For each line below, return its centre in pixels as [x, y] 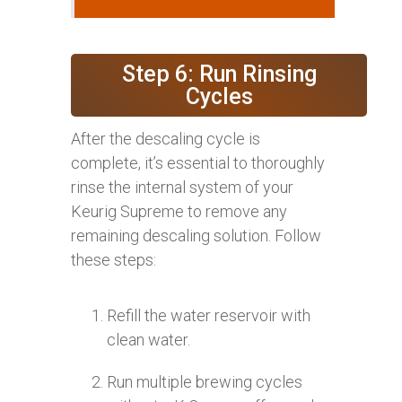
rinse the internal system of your [182, 187]
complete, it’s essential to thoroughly [198, 162]
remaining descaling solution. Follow [196, 235]
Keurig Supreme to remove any [179, 211]
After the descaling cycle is [166, 138]
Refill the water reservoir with [209, 315]
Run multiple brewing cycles [205, 381]
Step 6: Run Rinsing [219, 74]
